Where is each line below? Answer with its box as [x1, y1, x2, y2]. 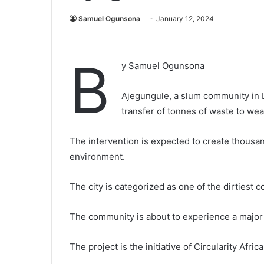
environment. [70, 151, 125, 162]
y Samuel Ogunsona [121, 60, 204, 71]
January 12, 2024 [156, 14, 214, 23]
